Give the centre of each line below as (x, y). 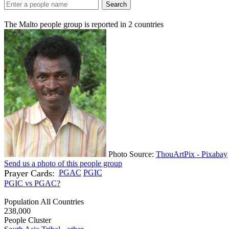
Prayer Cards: (29, 173)
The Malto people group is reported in (66, 24)
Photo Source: (132, 154)
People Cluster (28, 220)
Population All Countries (44, 201)
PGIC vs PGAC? (32, 183)
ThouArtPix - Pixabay (192, 154)
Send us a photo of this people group (63, 163)
